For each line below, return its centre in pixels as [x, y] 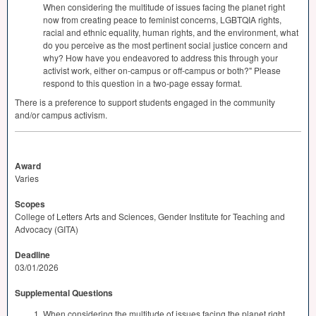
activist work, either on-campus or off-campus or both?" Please [162, 70]
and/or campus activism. [61, 114]
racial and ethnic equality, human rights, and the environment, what [171, 32]
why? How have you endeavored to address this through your [160, 57]
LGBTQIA [238, 19]
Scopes [30, 203]
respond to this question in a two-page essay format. [142, 83]
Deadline [32, 254]
